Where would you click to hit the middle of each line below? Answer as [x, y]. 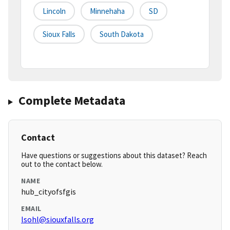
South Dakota [122, 34]
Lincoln [54, 11]
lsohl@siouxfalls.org [57, 219]
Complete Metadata [72, 101]
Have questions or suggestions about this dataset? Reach [114, 156]
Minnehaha [107, 11]
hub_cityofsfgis [49, 192]
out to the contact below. [62, 164]
